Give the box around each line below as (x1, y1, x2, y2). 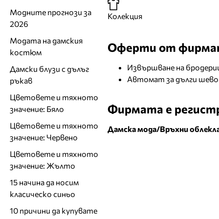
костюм (10, 47, 42, 57)
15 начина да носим (10, 177, 79, 187)
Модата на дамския (10, 35, 83, 45)
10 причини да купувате (10, 205, 97, 215)
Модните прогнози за (10, 7, 91, 17)
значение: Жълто (10, 160, 75, 170)
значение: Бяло (10, 104, 64, 113)
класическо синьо (10, 189, 75, 198)
